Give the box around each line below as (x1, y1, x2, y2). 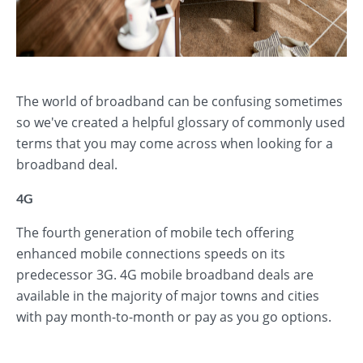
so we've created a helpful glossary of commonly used (16, 113, 345, 131)
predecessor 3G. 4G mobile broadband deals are (16, 266, 314, 284)
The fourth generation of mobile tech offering (16, 224, 294, 241)
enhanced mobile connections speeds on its (16, 245, 285, 263)
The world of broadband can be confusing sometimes (16, 92, 343, 110)
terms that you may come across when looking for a (16, 135, 333, 152)
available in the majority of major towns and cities (16, 287, 319, 305)
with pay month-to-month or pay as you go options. (16, 308, 331, 326)
